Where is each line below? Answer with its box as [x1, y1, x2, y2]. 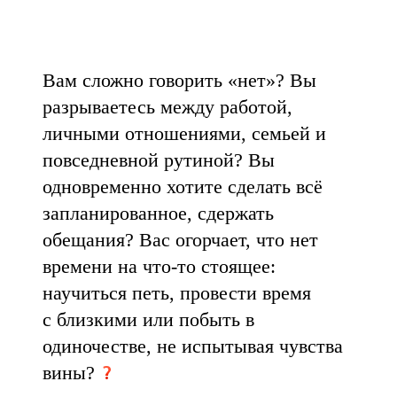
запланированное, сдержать [43, 202, 274, 224]
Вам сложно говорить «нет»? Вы [43, 69, 316, 91]
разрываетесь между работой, [43, 96, 292, 118]
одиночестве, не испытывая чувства [43, 335, 343, 357]
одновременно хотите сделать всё [43, 175, 323, 198]
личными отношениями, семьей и [43, 122, 326, 144]
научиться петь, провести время [43, 282, 311, 304]
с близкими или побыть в [43, 308, 254, 331]
